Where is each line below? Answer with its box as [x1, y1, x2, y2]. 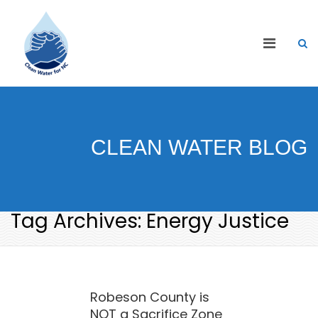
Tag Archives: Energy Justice [11, 207, 289, 235]
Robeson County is [90, 288, 209, 306]
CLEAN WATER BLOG [91, 136, 307, 159]
